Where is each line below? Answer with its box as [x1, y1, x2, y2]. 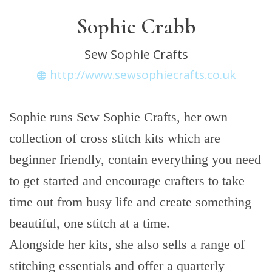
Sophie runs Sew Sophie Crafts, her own [9, 109, 228, 124]
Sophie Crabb [76, 13, 196, 39]
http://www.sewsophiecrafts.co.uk [49, 67, 236, 83]
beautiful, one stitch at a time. [9, 216, 170, 231]
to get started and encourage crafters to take [9, 173, 245, 188]
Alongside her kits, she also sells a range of [9, 237, 245, 252]
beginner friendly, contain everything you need [9, 152, 261, 167]
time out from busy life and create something [9, 194, 251, 209]
